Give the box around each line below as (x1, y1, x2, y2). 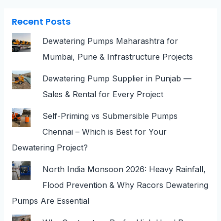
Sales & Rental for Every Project (42, 89, 163, 100)
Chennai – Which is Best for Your (42, 127, 167, 137)
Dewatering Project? (11, 143, 88, 153)
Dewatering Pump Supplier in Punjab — (42, 74, 191, 84)
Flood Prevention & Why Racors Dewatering (42, 180, 208, 190)
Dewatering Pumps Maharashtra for (42, 36, 178, 46)
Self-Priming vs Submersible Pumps (42, 111, 178, 121)
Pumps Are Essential (11, 196, 89, 206)
